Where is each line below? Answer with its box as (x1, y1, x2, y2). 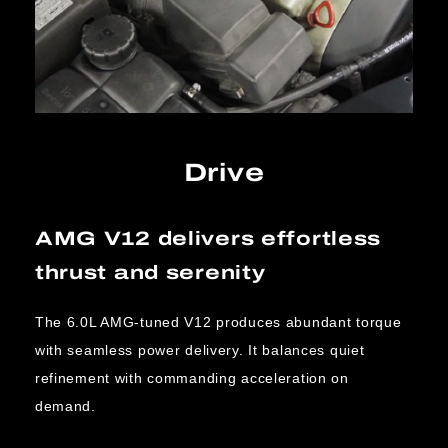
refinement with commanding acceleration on (34, 369, 349, 386)
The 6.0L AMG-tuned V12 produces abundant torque (34, 313, 402, 330)
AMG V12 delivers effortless (34, 223, 382, 253)
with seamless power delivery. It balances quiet (34, 341, 365, 358)
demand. (34, 397, 96, 414)
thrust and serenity (34, 257, 266, 287)
